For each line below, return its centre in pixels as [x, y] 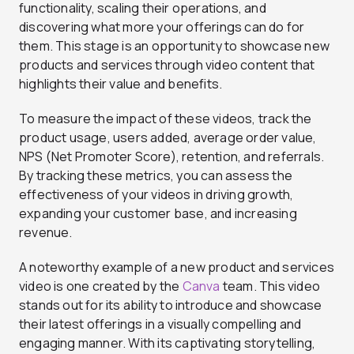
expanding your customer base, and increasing [158, 213]
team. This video [270, 286]
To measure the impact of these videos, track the [166, 118]
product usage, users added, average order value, [168, 137]
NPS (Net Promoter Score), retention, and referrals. [172, 156]
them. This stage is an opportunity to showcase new [175, 45]
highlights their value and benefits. [121, 83]
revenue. [46, 232]
